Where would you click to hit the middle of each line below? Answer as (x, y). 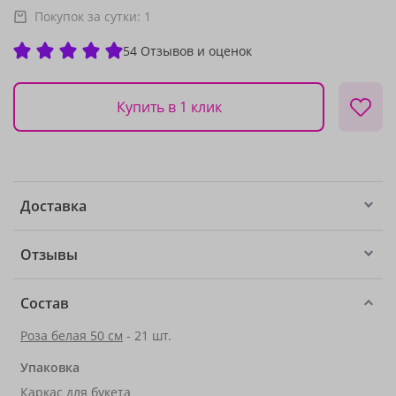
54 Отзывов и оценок (187, 50)
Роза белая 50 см (72, 335)
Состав (45, 303)
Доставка (53, 206)
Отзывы (49, 255)
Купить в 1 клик (169, 107)
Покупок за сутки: (89, 16)
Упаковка (50, 367)
